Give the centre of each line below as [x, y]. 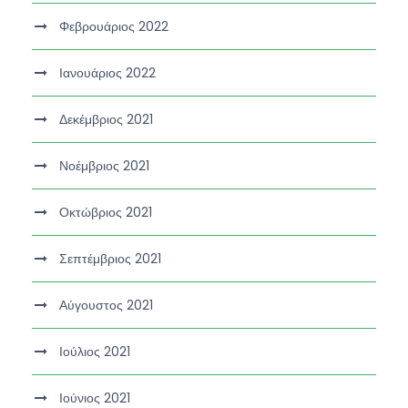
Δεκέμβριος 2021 [106, 119]
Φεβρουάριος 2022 [114, 26]
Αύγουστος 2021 [106, 305]
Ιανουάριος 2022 [107, 72]
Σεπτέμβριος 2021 [110, 258]
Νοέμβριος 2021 [104, 165]
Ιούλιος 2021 [95, 351]
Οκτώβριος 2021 [106, 212]
